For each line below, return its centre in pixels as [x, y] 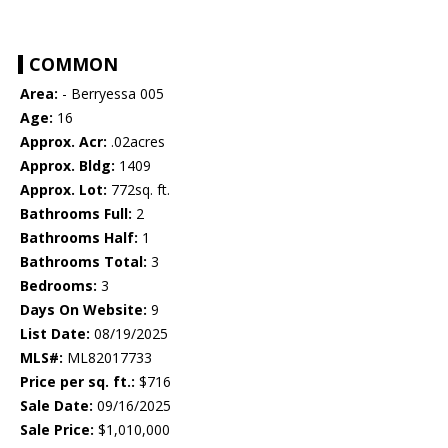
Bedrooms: [58, 286]
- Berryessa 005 [111, 94]
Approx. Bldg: [67, 166]
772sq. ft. [138, 190]
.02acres [136, 142]
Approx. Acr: [63, 142]
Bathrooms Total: [83, 262]
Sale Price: [57, 430]
